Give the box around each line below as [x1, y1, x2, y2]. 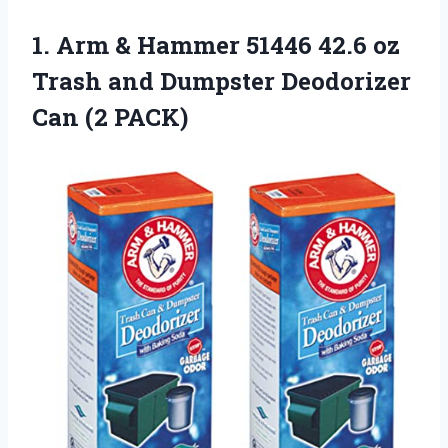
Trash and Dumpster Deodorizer [32, 64, 411, 97]
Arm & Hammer [56, 28, 240, 61]
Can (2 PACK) [32, 100, 188, 133]
